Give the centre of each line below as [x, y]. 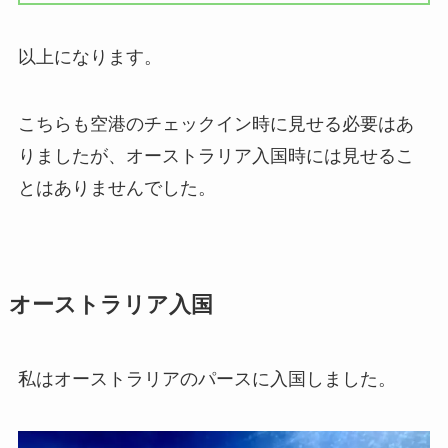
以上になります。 [89, 56]
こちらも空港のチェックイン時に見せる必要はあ [215, 124]
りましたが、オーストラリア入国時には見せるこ [215, 156]
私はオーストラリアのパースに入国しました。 [206, 379]
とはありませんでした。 [116, 188]
